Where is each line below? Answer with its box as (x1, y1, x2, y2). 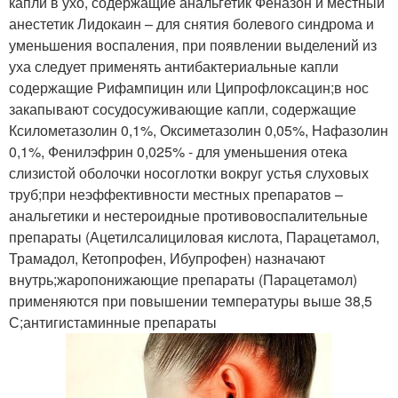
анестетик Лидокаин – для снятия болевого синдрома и (9, 13, 374, 35)
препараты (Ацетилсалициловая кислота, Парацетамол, (9, 227, 379, 248)
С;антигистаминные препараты (9, 312, 217, 333)
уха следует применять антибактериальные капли (9, 56, 338, 77)
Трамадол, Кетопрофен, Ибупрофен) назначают (9, 248, 325, 269)
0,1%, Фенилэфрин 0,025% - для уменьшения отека (9, 141, 347, 163)
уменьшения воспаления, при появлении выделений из (9, 35, 377, 56)
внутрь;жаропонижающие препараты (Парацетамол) (9, 269, 357, 291)
